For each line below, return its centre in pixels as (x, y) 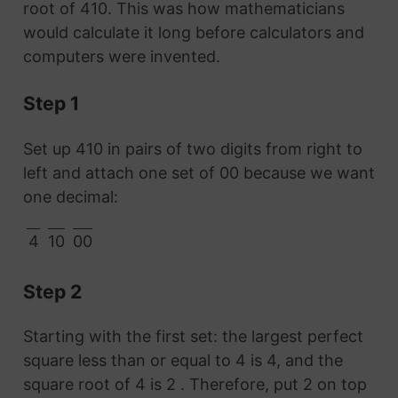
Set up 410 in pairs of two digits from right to (192, 148)
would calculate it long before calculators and (193, 32)
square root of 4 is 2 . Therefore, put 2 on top (195, 385)
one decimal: (70, 196)
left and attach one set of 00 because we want (199, 172)
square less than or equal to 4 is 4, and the (183, 361)
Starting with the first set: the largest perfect (193, 337)
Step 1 (51, 103)
